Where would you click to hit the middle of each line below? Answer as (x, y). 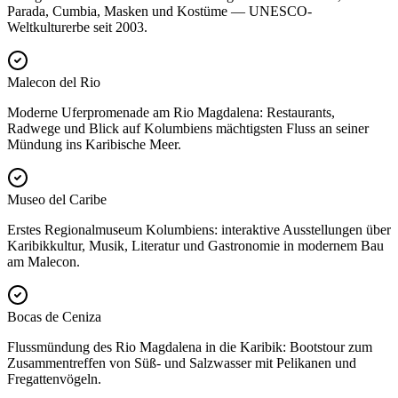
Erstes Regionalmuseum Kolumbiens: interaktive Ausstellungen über (199, 230)
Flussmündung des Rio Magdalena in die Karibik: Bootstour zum (190, 347)
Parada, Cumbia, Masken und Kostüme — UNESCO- (159, 12)
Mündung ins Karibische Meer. (94, 145)
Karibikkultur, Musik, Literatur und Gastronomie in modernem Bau (195, 246)
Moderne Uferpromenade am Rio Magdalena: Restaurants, (171, 113)
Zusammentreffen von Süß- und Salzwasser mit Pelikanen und (182, 363)
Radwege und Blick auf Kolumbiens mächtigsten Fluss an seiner (188, 129)
